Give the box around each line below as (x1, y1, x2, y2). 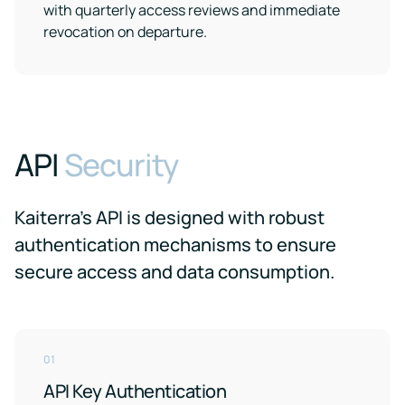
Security (63, 144, 178, 185)
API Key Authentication (43, 379, 226, 403)
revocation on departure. (43, 22, 207, 42)
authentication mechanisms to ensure (14, 232, 336, 257)
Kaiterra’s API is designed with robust (14, 205, 325, 230)
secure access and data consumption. (14, 259, 334, 284)
